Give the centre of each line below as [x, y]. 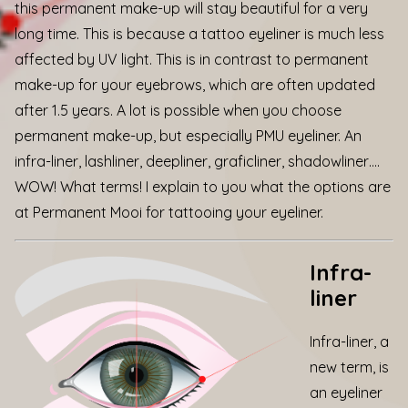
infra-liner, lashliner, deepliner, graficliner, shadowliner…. [197, 161]
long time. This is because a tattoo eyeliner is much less [199, 34]
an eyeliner [346, 392]
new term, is [349, 367]
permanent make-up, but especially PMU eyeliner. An [188, 136]
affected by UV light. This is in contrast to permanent [192, 59]
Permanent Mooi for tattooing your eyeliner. [178, 212]
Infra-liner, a [349, 341]
